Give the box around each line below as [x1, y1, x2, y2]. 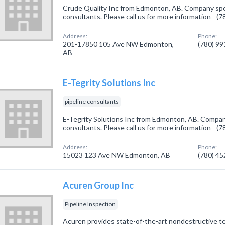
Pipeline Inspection [65, 200, 116, 208]
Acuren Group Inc [63, 180, 134, 191]
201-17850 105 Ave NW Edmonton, [63, 40, 174, 48]
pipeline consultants [65, 98, 119, 105]
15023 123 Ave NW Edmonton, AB [63, 151, 171, 159]
